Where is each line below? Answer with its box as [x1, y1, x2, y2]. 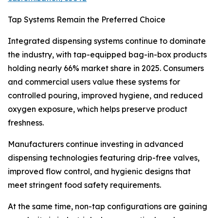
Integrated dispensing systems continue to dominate [8, 36, 206, 46]
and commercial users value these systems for [8, 77, 180, 87]
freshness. [8, 118, 44, 128]
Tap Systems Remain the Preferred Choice [8, 15, 165, 25]
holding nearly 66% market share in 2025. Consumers [8, 63, 204, 73]
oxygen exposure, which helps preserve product [8, 104, 187, 114]
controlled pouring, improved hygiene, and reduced [8, 91, 203, 101]
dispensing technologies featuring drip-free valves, [8, 153, 200, 163]
